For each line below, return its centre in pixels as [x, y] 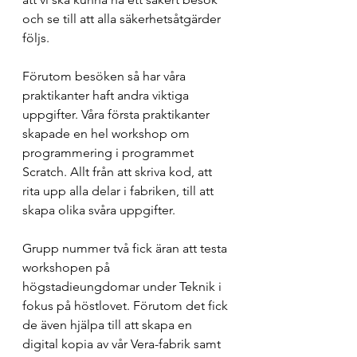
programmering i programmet [110, 153]
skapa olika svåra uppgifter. [100, 210]
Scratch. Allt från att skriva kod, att [119, 172]
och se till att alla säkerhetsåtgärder [123, 19]
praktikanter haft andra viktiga [107, 95]
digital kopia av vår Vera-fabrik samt [123, 344]
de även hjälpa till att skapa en [109, 325]
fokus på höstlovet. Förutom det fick [127, 306]
